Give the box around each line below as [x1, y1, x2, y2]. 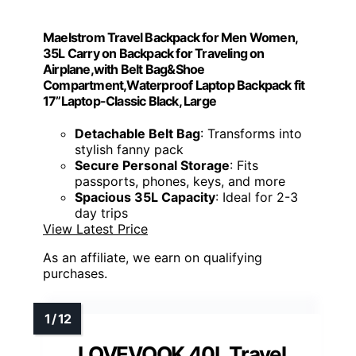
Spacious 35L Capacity [75, 189, 215, 206]
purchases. [43, 265, 107, 282]
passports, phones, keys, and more [75, 173, 285, 190]
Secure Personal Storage [75, 157, 230, 174]
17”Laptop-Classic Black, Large [43, 92, 216, 109]
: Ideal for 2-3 [215, 189, 298, 206]
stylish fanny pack [75, 141, 184, 158]
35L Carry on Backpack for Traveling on [43, 44, 265, 61]
